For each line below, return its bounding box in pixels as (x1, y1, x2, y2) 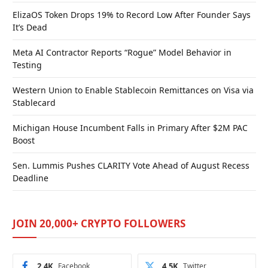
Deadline (13, 172, 48, 184)
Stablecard (13, 96, 56, 108)
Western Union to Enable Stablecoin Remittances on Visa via (13, 84, 254, 96)
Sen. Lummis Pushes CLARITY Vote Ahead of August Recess (13, 159, 249, 171)
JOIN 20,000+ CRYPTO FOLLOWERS (13, 216, 185, 230)
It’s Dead (13, 21, 47, 33)
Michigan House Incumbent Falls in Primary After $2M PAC (13, 121, 248, 133)
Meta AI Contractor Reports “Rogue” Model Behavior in (13, 46, 232, 58)
